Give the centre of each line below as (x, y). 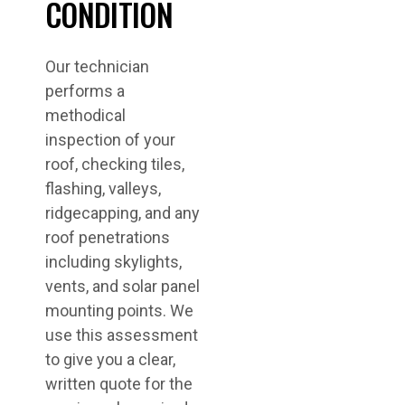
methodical (85, 115)
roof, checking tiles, (115, 164)
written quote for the (119, 384)
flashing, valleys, (103, 188)
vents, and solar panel (122, 286)
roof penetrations (108, 237)
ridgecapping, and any (122, 213)
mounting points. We (119, 311)
